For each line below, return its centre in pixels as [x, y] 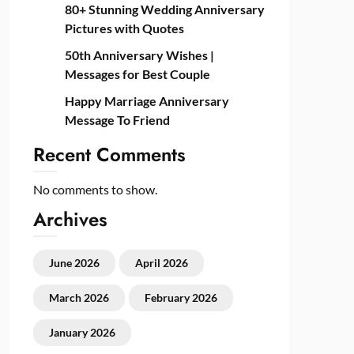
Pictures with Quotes [124, 28]
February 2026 [181, 298]
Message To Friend [117, 120]
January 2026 [82, 332]
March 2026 [79, 298]
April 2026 [161, 263]
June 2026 [74, 263]
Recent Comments [109, 154]
